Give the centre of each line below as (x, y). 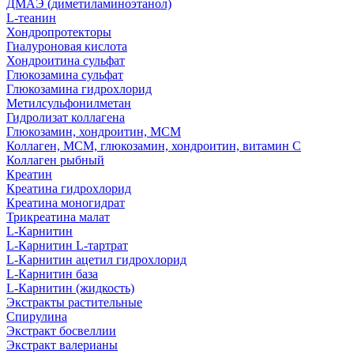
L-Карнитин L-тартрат (67, 245)
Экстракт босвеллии (61, 331)
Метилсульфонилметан (69, 103)
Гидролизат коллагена (66, 117)
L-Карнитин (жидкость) (70, 288)
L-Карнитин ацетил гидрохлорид (96, 260)
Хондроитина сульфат (66, 60)
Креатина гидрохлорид (69, 188)
